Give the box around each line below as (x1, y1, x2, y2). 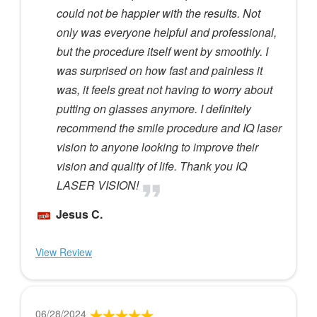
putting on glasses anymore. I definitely (57, 100, 251, 117)
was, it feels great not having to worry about (57, 81, 272, 98)
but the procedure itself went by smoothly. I (57, 42, 268, 59)
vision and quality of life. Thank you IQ (57, 157, 247, 174)
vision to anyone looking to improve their (57, 138, 258, 155)
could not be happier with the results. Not (57, 4, 260, 21)
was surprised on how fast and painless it (57, 62, 263, 79)
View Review (35, 244, 92, 259)
